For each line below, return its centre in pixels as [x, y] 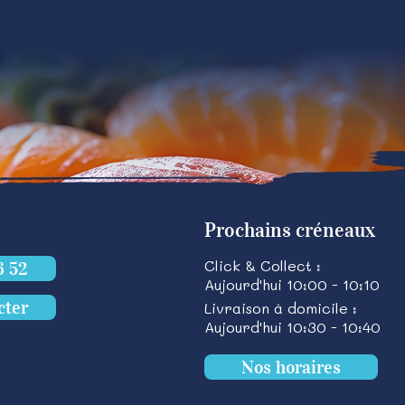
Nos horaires [291, 367]
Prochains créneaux [289, 230]
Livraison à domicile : [280, 308]
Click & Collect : [262, 265]
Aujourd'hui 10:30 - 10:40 [292, 327]
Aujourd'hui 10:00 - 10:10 [292, 284]
